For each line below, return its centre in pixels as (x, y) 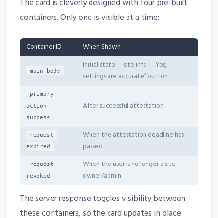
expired (38, 147)
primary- (44, 94)
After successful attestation (123, 106)
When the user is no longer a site (129, 164)
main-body (45, 71)
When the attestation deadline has (133, 135)
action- (38, 106)
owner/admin (102, 176)
